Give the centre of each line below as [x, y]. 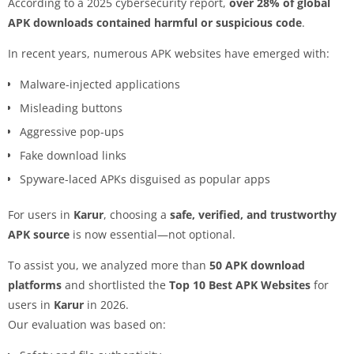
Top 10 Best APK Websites [240, 284]
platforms [35, 284]
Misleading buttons [71, 107]
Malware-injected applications [100, 84]
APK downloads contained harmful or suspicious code [155, 22]
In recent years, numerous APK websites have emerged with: [169, 53]
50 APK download [257, 265]
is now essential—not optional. [153, 234]
